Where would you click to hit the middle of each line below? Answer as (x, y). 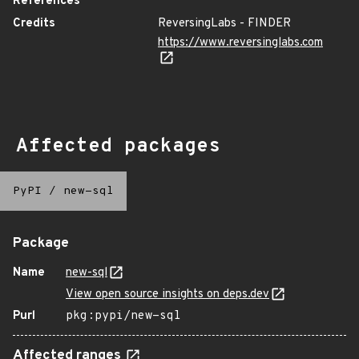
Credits (34, 24)
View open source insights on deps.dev (167, 294)
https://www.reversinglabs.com (240, 43)
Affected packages (118, 147)
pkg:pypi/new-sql (123, 316)
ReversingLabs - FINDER (224, 24)
